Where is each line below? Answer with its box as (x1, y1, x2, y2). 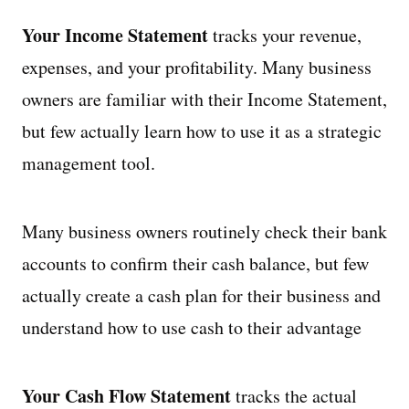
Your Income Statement (22, 22, 208, 48)
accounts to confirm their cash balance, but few (22, 251, 369, 276)
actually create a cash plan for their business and (22, 283, 381, 308)
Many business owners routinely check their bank (22, 219, 387, 244)
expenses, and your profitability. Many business (22, 55, 372, 79)
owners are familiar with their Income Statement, (22, 87, 387, 111)
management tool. (22, 151, 155, 175)
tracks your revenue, (208, 23, 362, 47)
